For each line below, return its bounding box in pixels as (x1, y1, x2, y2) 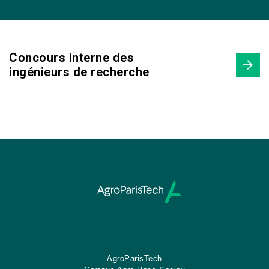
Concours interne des (9, 50, 134, 65)
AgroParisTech (107, 253, 162, 264)
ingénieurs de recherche (9, 65, 150, 79)
